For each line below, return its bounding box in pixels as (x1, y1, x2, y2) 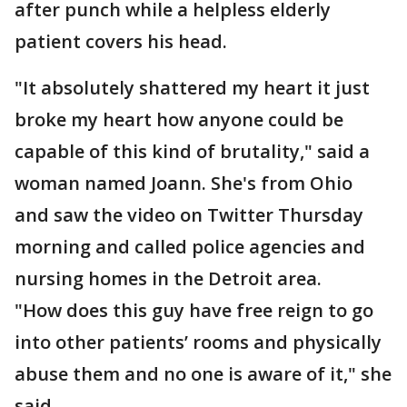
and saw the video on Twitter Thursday (15, 203, 363, 227)
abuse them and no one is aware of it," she (15, 362, 392, 386)
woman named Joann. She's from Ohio (15, 171, 352, 195)
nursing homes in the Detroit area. (15, 266, 326, 291)
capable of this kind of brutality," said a (15, 139, 370, 164)
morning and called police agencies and (15, 234, 365, 259)
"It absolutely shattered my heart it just (15, 75, 370, 100)
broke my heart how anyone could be (15, 107, 343, 132)
